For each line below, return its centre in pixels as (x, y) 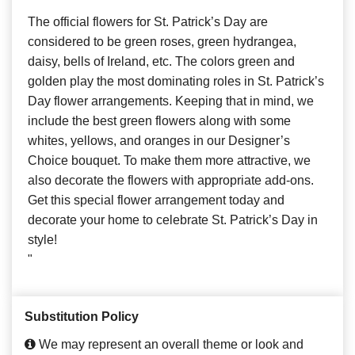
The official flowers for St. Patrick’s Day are (148, 21)
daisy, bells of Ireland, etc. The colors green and (161, 61)
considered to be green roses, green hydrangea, (162, 41)
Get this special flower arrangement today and (156, 200)
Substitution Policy (82, 316)
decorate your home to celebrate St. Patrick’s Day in (173, 219)
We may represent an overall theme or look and (170, 344)
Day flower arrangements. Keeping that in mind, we (171, 101)
